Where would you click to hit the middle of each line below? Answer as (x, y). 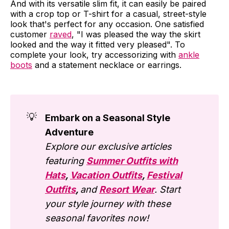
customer (30, 34)
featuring (66, 161)
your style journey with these (108, 203)
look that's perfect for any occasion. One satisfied (107, 24)
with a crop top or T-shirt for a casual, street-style (108, 14)
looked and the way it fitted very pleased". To (98, 44)
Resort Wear (127, 189)
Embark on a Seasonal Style (108, 118)
